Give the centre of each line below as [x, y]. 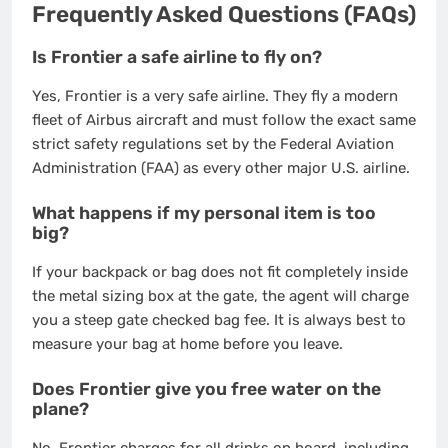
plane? [60, 408]
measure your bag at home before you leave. [187, 344]
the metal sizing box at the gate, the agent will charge [220, 296]
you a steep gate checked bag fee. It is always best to [219, 320]
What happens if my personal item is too [204, 212]
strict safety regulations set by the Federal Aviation [213, 144]
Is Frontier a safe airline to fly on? [177, 56]
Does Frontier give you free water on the [206, 388]
